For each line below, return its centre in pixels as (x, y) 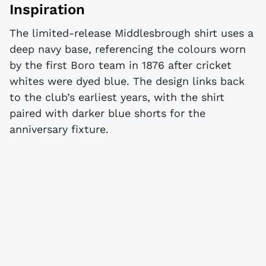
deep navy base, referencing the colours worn (128, 49)
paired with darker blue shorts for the (107, 113)
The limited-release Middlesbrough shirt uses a (132, 33)
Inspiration (47, 10)
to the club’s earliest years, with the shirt (117, 97)
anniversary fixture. (59, 129)
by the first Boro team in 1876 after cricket (121, 65)
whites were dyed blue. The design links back (127, 81)
